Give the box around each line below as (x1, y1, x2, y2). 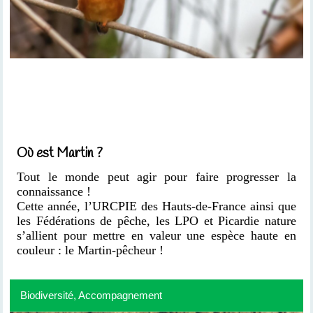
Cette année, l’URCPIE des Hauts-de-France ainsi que (17, 199, 296, 214)
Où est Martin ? (17, 145, 103, 163)
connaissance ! (17, 184, 92, 199)
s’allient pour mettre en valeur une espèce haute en (17, 228, 296, 243)
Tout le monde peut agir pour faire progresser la (17, 170, 296, 184)
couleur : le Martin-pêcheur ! (17, 243, 164, 258)
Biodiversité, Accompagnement (20, 289, 163, 301)
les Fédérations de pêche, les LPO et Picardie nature (17, 214, 296, 228)
